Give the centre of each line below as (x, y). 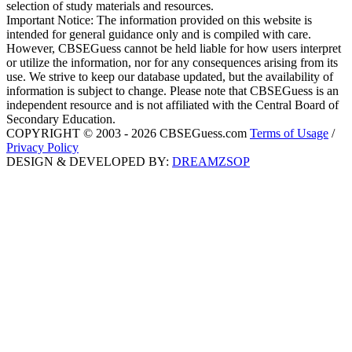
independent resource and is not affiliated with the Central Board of (172, 105)
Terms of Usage (289, 134)
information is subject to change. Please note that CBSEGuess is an (172, 91)
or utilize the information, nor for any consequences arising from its (172, 63)
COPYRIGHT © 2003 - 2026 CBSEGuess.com (128, 134)
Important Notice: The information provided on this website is (159, 20)
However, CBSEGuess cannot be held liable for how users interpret (174, 49)
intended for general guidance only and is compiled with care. (159, 35)
